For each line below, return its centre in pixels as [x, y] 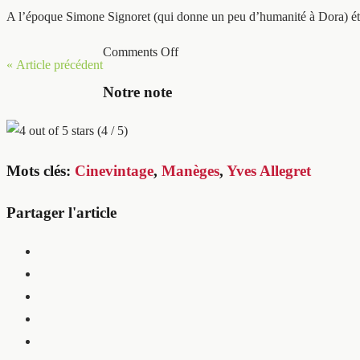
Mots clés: [41, 171]
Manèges [190, 171]
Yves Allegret [269, 171]
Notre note [137, 92]
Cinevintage [114, 171]
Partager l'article [61, 212]
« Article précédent [55, 64]
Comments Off [141, 51]
